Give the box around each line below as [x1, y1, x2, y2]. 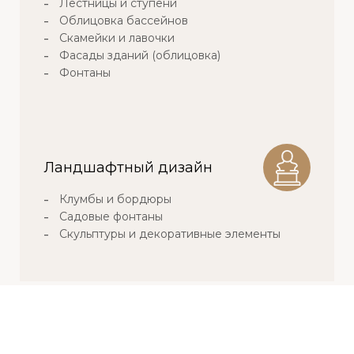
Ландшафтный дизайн [43, 158, 213, 176]
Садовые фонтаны [59, 209, 163, 224]
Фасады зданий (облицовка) [59, 48, 220, 63]
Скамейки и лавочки [59, 31, 175, 46]
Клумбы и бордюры [59, 192, 171, 207]
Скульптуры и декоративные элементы [59, 227, 281, 242]
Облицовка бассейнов [59, 13, 188, 28]
